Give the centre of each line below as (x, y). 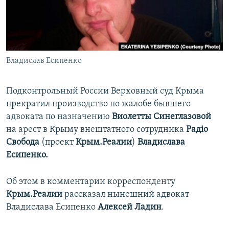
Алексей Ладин (130, 208)
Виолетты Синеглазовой (162, 117)
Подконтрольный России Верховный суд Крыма (105, 91)
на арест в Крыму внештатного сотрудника (95, 130)
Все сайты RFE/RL (52, 78)
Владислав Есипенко (44, 61)
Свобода (23, 143)
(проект (58, 143)
